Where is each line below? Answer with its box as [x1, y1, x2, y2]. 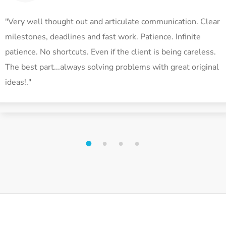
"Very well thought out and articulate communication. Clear [5, 16, 220, 28]
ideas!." [5, 77, 31, 88]
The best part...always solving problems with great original [5, 62, 219, 73]
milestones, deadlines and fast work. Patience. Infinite [5, 31, 201, 43]
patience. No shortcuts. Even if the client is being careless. [5, 46, 216, 58]
